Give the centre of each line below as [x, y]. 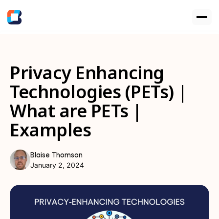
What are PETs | [76, 111]
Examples [50, 130]
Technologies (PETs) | [99, 92]
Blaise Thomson [56, 154]
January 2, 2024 [57, 165]
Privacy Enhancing [87, 73]
